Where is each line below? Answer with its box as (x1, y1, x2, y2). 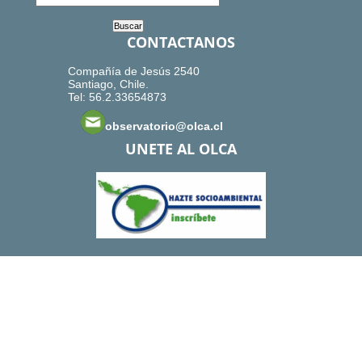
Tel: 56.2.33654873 (68, 90, 166, 104)
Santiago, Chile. (68, 78, 149, 91)
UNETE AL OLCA (125, 139, 237, 159)
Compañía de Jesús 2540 (68, 65, 200, 78)
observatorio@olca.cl (105, 120, 223, 133)
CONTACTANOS (127, 32, 235, 53)
